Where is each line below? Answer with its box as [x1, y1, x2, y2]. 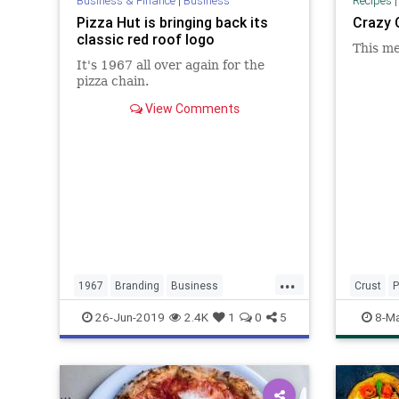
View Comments [142, 100, 240, 117]
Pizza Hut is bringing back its [76, 12, 268, 31]
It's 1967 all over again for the [76, 57, 265, 72]
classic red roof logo [76, 29, 215, 48]
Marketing [149, 306, 198, 321]
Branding [115, 278, 159, 292]
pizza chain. [76, 73, 149, 88]
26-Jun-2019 [93, 308, 165, 325]
